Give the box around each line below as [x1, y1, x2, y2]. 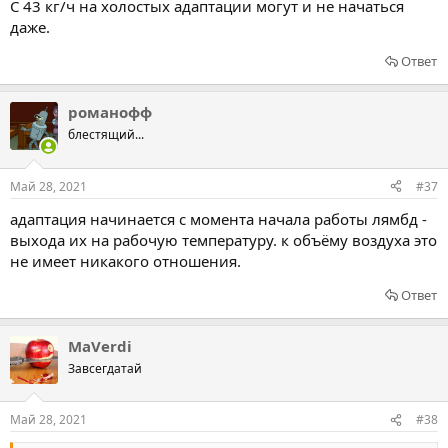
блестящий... [68, 126, 144, 143]
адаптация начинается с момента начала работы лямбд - [10, 208, 427, 229]
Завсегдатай [68, 359, 142, 377]
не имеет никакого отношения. [10, 250, 241, 271]
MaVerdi [68, 335, 132, 356]
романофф [68, 102, 152, 122]
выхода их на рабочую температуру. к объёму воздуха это [10, 229, 437, 250]
